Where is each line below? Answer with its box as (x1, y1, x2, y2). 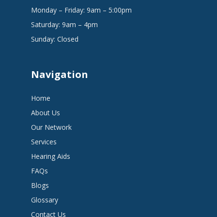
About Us (31, 108, 60, 117)
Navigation (31, 68, 88, 81)
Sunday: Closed (31, 34, 78, 44)
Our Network (31, 123, 72, 132)
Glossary (31, 195, 58, 204)
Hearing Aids (31, 152, 70, 161)
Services (31, 137, 57, 146)
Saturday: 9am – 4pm (31, 20, 98, 29)
